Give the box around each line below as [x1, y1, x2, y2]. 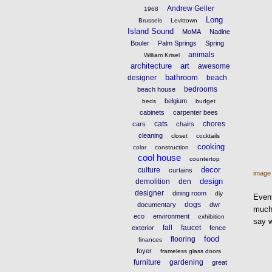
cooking [197, 141, 225, 151]
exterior [132, 223, 155, 231]
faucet [181, 223, 202, 232]
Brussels [138, 16, 162, 24]
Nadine [209, 27, 231, 35]
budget [195, 97, 216, 104]
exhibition [197, 212, 225, 220]
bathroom [165, 72, 198, 82]
